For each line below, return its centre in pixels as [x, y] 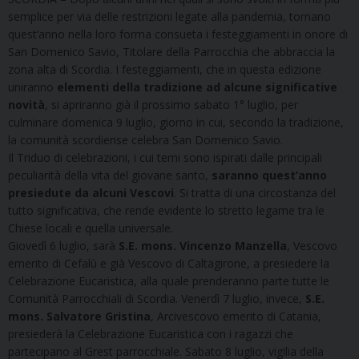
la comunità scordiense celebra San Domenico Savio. [145, 140]
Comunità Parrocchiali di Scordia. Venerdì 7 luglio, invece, [157, 299]
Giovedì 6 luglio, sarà [63, 246]
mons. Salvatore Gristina [79, 317]
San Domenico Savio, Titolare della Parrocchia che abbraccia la [171, 52]
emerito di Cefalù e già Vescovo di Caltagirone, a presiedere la [169, 264]
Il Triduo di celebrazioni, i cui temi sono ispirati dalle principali [165, 158]
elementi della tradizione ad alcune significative [197, 87]
